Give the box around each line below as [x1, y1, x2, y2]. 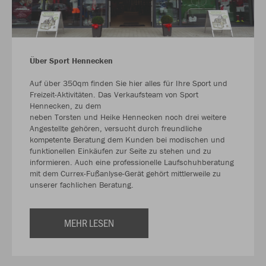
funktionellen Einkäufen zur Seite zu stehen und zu [30, 145, 211, 156]
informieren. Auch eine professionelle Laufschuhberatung [30, 156, 234, 167]
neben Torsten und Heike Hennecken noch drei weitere [30, 111, 226, 122]
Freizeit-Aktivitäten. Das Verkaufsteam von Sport [30, 88, 198, 100]
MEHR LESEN [64, 215, 114, 230]
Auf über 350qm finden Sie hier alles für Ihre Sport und [30, 77, 227, 88]
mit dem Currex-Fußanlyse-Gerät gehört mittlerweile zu [30, 167, 221, 179]
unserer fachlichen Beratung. [30, 179, 134, 190]
